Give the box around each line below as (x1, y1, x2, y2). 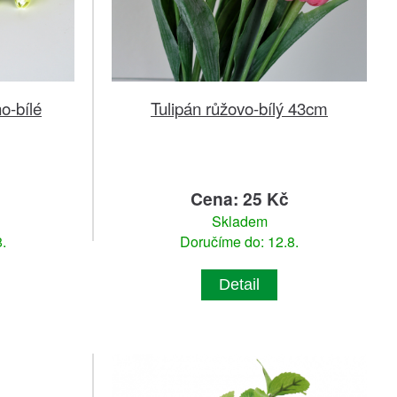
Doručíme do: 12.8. (180, 231, 299, 253)
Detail (219, 276, 260, 294)
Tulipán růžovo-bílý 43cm (151, 96, 328, 121)
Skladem (211, 211, 268, 232)
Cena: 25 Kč (190, 186, 289, 212)
